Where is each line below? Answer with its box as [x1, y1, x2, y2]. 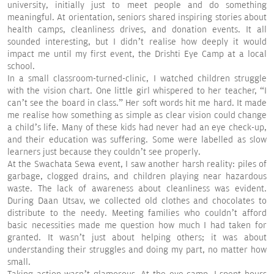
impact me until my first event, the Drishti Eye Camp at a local [7, 49, 267, 60]
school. [7, 61, 35, 72]
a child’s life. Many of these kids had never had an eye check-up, [7, 122, 267, 133]
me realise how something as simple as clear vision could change [7, 110, 267, 121]
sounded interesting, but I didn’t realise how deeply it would [7, 37, 267, 48]
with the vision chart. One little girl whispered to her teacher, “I [7, 86, 267, 97]
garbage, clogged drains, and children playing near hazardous [7, 171, 267, 182]
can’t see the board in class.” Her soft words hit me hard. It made [7, 98, 267, 109]
